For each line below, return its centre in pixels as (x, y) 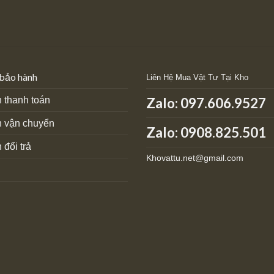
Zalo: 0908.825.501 (206, 133)
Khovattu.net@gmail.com (195, 158)
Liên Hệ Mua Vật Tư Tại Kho (197, 78)
